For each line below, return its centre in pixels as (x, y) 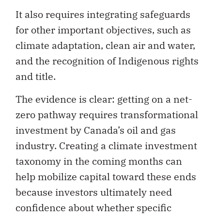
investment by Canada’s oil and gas (96, 130)
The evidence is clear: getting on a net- (104, 99)
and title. (36, 77)
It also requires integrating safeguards (103, 15)
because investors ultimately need (94, 192)
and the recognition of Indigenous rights (107, 61)
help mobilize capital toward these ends (106, 176)
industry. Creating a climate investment (106, 145)
